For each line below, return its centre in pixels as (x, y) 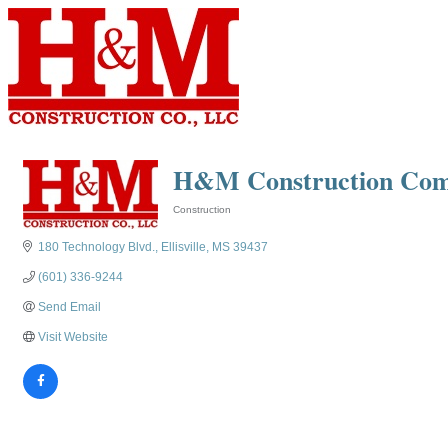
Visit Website (73, 337)
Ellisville (183, 247)
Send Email (69, 307)
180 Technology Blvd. (96, 247)
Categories (198, 223)
